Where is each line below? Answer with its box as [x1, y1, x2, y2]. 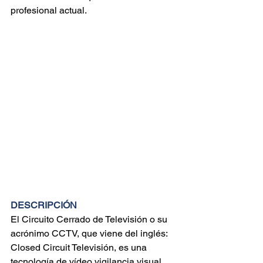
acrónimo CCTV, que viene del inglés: [11, 228, 170, 239]
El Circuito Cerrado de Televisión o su [11, 214, 170, 225]
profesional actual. [11, 5, 87, 16]
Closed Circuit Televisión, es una [11, 242, 149, 253]
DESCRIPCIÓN [11, 200, 77, 211]
